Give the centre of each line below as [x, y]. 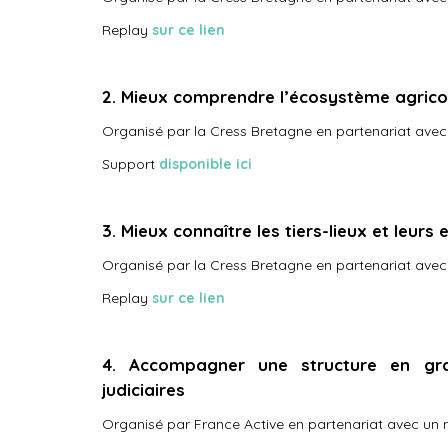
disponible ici [205, 164]
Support [130, 164]
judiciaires [148, 389]
